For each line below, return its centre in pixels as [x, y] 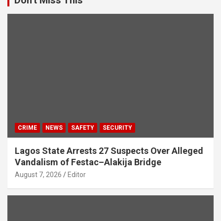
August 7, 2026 [38, 174]
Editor [77, 174]
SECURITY [117, 128]
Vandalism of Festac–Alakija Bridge [88, 162]
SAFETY [83, 128]
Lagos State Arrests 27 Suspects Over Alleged [109, 150]
